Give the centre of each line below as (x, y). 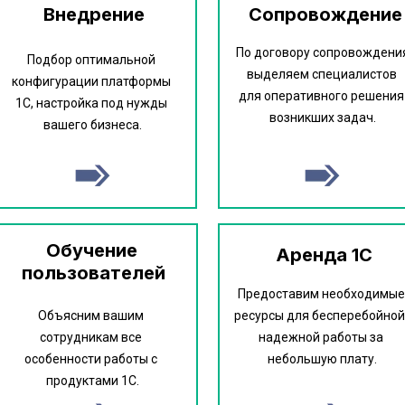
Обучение (91, 250)
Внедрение (94, 14)
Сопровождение (325, 14)
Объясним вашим (91, 316)
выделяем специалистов (321, 74)
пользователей (94, 273)
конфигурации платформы (91, 81)
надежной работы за (321, 337)
